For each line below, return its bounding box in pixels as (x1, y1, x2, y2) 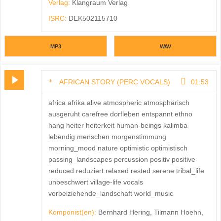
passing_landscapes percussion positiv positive (48, 155, 195, 163)
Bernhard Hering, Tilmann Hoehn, (98, 208, 203, 216)
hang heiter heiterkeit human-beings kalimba (48, 121, 187, 129)
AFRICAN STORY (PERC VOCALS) (59, 78, 170, 86)
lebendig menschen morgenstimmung (48, 132, 166, 141)
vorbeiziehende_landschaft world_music (48, 189, 173, 197)
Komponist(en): (48, 208, 98, 216)
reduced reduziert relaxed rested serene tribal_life (48, 166, 204, 175)
